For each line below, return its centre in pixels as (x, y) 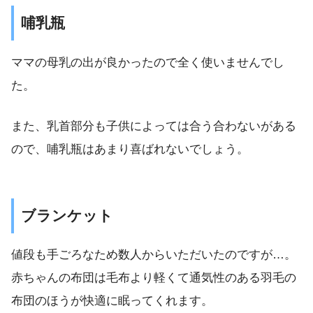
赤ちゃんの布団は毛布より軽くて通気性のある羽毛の (154, 278)
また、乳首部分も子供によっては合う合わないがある (154, 126)
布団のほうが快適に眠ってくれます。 (112, 301)
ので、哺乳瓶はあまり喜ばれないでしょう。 (130, 150)
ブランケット (67, 215)
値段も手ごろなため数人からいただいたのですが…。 (154, 255)
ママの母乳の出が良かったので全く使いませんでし (148, 62)
